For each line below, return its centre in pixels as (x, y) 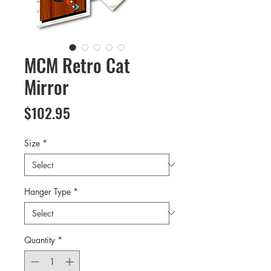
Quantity (40, 240)
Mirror (47, 87)
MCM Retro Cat (77, 65)
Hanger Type (47, 191)
